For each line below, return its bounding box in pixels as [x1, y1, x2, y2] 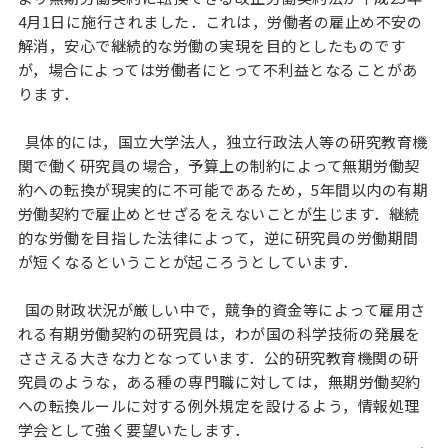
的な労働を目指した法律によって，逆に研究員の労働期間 [17, 227, 419, 248]
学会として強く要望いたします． [17, 419, 250, 440]
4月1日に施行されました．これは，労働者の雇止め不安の [17, 11, 423, 32]
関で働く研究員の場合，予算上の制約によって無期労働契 [17, 155, 420, 176]
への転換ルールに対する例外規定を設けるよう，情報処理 [17, 395, 420, 416]
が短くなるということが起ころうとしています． [17, 251, 358, 272]
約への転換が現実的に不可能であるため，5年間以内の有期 [17, 179, 429, 200]
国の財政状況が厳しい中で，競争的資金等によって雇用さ [17, 299, 426, 320]
